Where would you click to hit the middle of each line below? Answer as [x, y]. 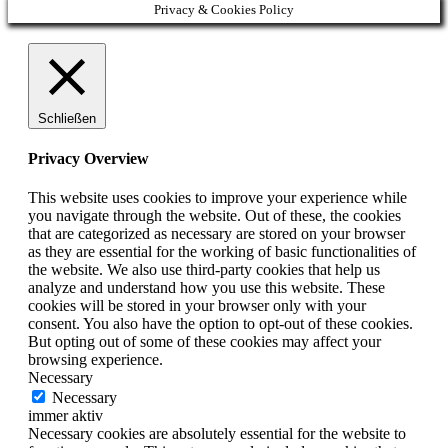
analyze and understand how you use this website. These [206, 288]
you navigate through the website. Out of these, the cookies [214, 216]
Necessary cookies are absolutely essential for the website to [217, 434]
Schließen [67, 118]
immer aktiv [65, 416]
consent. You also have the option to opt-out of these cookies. [220, 324]
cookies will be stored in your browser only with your [197, 306]
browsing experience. [95, 360]
